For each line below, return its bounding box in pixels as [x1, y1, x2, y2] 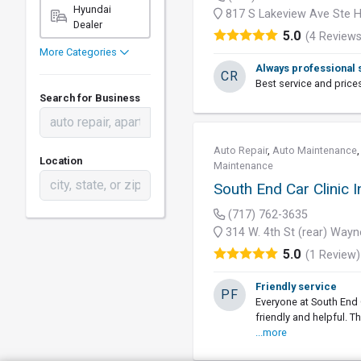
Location [39, 155, 82, 167]
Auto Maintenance [272, 144, 358, 156]
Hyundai [73, 3, 111, 15]
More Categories [39, 46, 119, 58]
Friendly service [255, 280, 338, 293]
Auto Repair [214, 144, 268, 156]
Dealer [73, 19, 102, 31]
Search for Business [39, 92, 140, 104]
